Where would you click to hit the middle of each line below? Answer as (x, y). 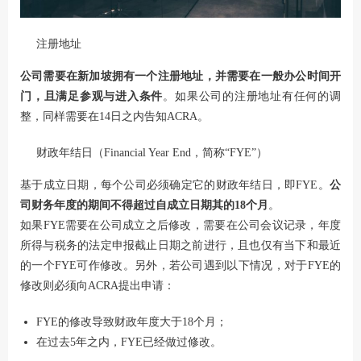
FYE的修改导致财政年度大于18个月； (132, 322)
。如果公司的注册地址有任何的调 (252, 97)
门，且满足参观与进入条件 (92, 97)
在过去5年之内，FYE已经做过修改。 (129, 342)
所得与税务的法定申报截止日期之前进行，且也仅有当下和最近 (180, 246)
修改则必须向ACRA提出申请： (98, 286)
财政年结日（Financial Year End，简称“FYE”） (152, 153)
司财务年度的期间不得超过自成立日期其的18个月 (144, 205)
